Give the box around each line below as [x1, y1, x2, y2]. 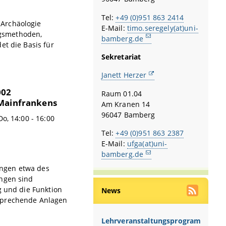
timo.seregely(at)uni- [127, 23, 198, 33]
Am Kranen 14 [101, 99, 150, 109]
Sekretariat [101, 51, 141, 62]
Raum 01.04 [101, 88, 142, 98]
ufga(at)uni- [127, 139, 167, 149]
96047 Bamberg [101, 109, 155, 120]
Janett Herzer [101, 70, 147, 80]
